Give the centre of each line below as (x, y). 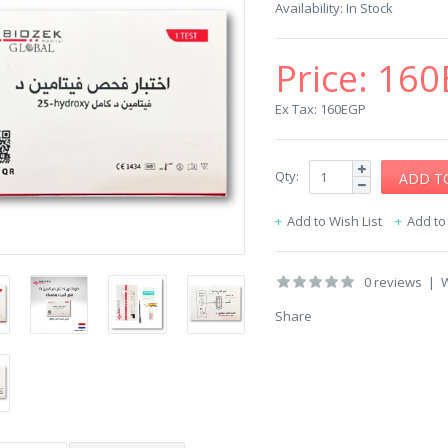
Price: (326, 78)
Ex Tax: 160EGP (320, 109)
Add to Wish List (334, 221)
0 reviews (393, 282)
